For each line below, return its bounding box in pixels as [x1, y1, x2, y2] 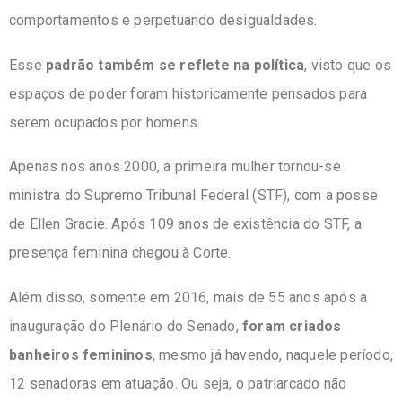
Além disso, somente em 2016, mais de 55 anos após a [9, 288, 368, 306]
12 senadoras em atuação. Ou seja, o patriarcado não [9, 374, 347, 392]
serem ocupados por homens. [9, 113, 201, 131]
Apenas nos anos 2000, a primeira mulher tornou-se [9, 158, 341, 176]
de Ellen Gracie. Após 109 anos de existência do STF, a [9, 215, 362, 233]
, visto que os [304, 56, 392, 74]
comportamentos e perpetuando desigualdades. [9, 12, 318, 30]
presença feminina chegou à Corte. [9, 244, 232, 262]
